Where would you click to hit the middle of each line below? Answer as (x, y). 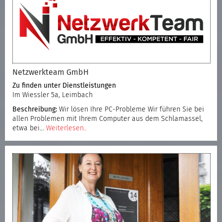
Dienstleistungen (89, 85)
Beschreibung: (35, 109)
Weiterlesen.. (66, 128)
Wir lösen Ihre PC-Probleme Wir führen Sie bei (131, 109)
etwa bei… (29, 128)
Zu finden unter (37, 85)
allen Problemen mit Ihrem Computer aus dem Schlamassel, (108, 119)
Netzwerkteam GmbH (51, 72)
